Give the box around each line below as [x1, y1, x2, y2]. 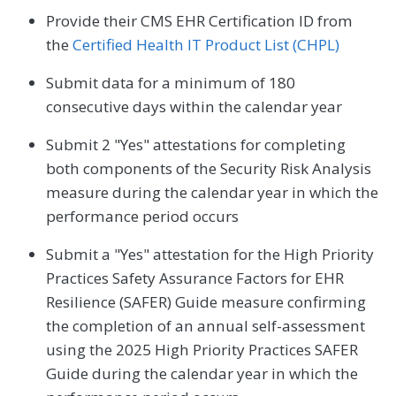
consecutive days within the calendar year [46, 96, 342, 118]
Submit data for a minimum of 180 [46, 72, 295, 94]
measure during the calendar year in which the [46, 182, 378, 203]
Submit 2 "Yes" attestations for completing [46, 134, 346, 156]
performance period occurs [46, 206, 239, 227]
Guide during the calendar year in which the [46, 363, 358, 385]
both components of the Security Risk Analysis [46, 158, 371, 179]
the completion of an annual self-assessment [46, 316, 365, 337]
